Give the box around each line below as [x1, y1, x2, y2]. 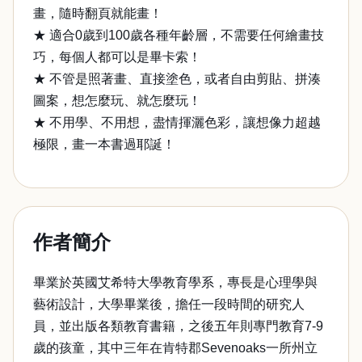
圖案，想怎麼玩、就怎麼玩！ [33, 94, 201, 107]
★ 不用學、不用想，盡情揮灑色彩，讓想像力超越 [33, 116, 321, 129]
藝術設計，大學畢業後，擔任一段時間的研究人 [33, 297, 305, 311]
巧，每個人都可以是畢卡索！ [33, 50, 201, 64]
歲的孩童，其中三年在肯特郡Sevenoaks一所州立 [33, 341, 318, 355]
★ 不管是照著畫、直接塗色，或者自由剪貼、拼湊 [33, 72, 321, 86]
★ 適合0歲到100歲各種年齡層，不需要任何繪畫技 [33, 28, 324, 42]
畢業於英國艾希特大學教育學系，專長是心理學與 [33, 276, 318, 289]
